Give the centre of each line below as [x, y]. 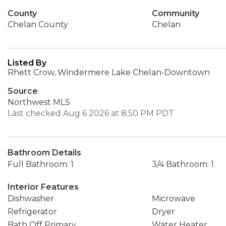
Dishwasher [31, 199]
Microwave [173, 199]
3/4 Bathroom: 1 [183, 164]
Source [23, 91]
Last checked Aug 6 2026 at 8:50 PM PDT [91, 113]
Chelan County [38, 24]
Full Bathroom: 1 [41, 164]
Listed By [27, 63]
